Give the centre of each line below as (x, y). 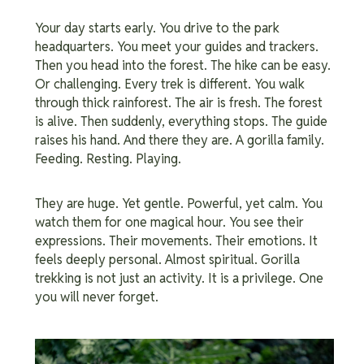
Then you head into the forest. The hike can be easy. (183, 65)
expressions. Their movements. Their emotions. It (176, 240)
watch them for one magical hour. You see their (169, 222)
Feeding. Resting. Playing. (110, 158)
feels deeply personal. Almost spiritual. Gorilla (167, 259)
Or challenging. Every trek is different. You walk (170, 84)
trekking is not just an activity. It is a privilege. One (179, 278)
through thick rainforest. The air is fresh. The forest (179, 102)
